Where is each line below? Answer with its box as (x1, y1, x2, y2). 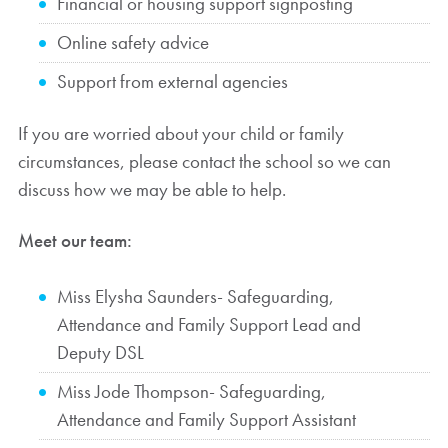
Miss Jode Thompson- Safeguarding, (56, 378, 326, 404)
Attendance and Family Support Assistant (56, 406, 356, 432)
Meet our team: (17, 227, 132, 253)
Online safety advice (56, 29, 209, 55)
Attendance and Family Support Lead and (56, 311, 361, 337)
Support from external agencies (56, 68, 288, 94)
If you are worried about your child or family (17, 120, 344, 146)
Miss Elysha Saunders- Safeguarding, (56, 283, 334, 309)
